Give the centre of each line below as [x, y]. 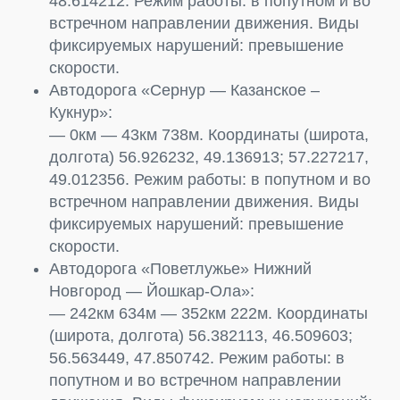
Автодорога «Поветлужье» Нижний [180, 268]
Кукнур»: [81, 112]
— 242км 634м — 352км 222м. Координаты [208, 313]
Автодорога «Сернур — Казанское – [184, 90]
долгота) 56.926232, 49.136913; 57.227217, [209, 157]
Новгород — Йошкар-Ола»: [152, 291]
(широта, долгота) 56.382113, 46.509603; [201, 335]
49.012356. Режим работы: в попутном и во [210, 179]
